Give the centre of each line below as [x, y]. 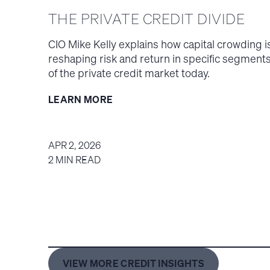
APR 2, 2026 [74, 146]
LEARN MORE [81, 100]
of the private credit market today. [129, 73]
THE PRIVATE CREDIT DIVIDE [146, 19]
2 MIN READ [74, 160]
